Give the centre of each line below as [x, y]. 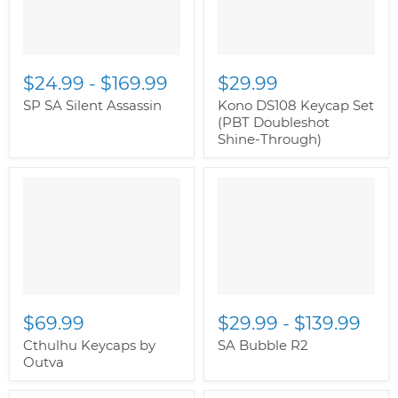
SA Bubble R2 [263, 346]
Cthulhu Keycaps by [89, 346]
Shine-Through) [270, 139]
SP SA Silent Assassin [92, 105]
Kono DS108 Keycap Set [296, 105]
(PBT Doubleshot [274, 122]
